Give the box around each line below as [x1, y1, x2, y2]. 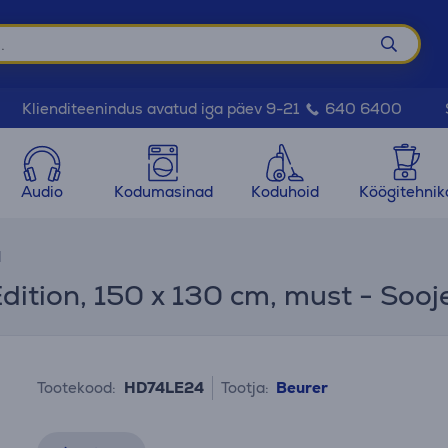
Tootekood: [37, 378, 117, 397]
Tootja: [221, 378, 270, 397]
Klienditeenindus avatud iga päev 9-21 [21, 99, 303, 118]
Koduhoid [250, 182, 319, 201]
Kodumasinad [113, 182, 213, 201]
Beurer [276, 378, 329, 397]
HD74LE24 [124, 378, 205, 397]
